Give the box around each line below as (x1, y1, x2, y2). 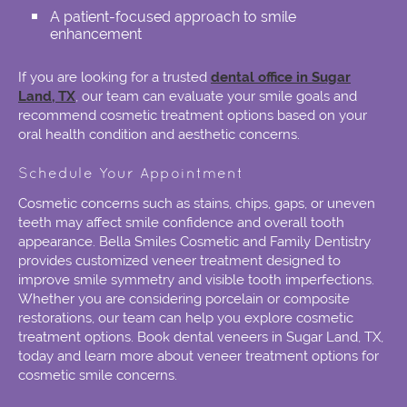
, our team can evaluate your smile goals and (75, 88, 357, 105)
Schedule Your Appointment (18, 168, 243, 182)
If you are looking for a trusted (18, 69, 211, 86)
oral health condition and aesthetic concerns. (18, 126, 300, 144)
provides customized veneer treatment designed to (18, 253, 341, 270)
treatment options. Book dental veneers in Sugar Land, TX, (18, 329, 383, 346)
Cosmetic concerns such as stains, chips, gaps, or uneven (18, 195, 375, 213)
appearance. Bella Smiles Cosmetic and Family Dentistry (18, 233, 371, 251)
